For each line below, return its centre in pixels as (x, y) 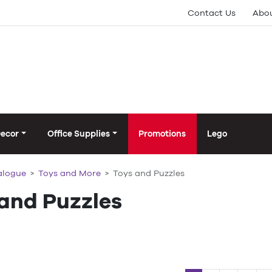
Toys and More (70, 173)
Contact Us (212, 12)
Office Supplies (79, 134)
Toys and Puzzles (149, 173)
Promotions (162, 134)
